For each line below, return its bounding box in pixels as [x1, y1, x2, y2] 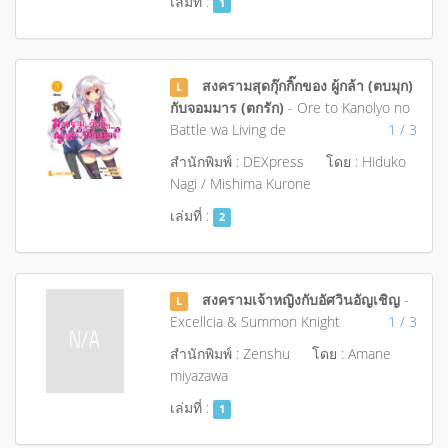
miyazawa [169, 366, 228, 385]
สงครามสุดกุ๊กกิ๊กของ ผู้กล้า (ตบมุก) [202, 76, 414, 95]
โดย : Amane [311, 344, 391, 363]
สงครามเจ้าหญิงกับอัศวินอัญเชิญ [202, 290, 401, 309]
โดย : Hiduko [325, 152, 406, 171]
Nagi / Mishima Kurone [169, 174, 311, 193]
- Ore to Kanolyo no [283, 98, 410, 117]
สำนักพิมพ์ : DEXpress [169, 152, 304, 171]
